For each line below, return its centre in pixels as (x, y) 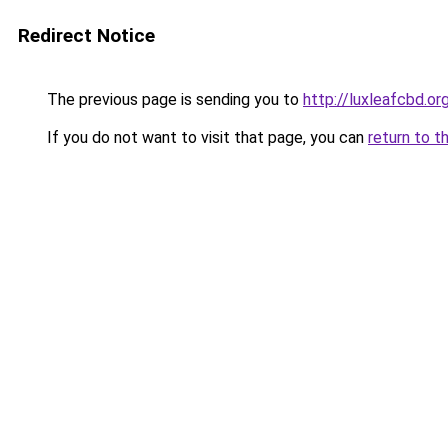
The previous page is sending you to (173, 99)
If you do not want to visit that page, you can (205, 137)
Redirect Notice (86, 35)
